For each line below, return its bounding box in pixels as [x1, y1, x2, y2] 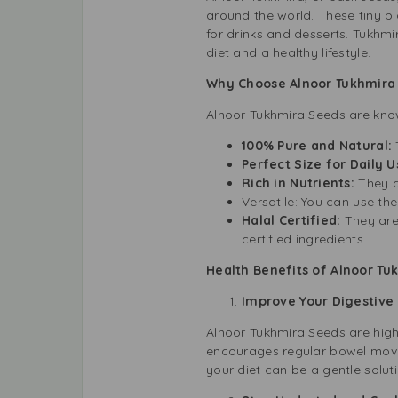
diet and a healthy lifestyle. [206, 44, 371, 60]
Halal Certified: [242, 211, 345, 228]
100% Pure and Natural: [242, 137, 396, 154]
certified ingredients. [242, 230, 367, 247]
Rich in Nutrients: [242, 174, 359, 191]
